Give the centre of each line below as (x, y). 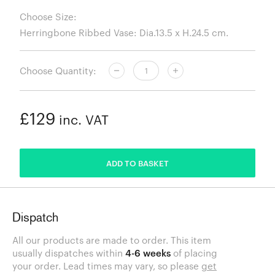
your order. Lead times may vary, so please (107, 266)
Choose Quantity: (58, 70)
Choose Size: (48, 16)
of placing (194, 253)
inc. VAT (82, 120)
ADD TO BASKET (137, 163)
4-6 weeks (148, 253)
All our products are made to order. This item (112, 240)
